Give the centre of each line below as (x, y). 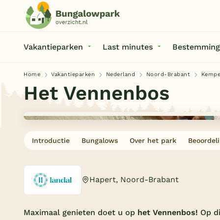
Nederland (121, 74)
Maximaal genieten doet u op (81, 212)
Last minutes (128, 47)
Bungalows (100, 140)
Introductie (51, 140)
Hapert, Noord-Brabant (134, 180)
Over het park (153, 140)
